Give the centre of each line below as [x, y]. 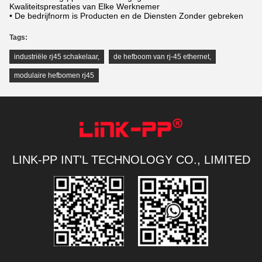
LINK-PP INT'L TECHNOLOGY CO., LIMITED [131, 159]
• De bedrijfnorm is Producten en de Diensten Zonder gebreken [126, 15]
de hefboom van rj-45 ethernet [161, 56]
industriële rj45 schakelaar [56, 56]
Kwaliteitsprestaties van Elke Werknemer [85, 6]
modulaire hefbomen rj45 [54, 75]
